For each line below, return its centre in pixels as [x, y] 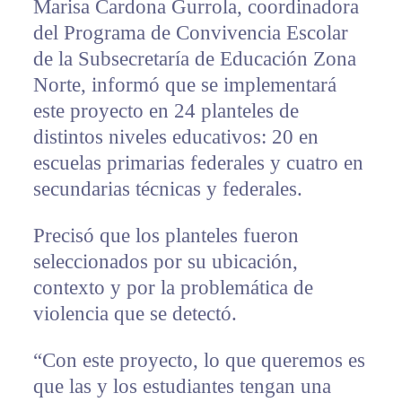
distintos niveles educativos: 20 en [175, 137]
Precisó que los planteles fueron [166, 236]
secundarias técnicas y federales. [167, 189]
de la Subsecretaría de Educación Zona [194, 59]
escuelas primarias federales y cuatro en [198, 163]
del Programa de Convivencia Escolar [190, 33]
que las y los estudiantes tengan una [182, 387]
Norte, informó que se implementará [184, 85]
